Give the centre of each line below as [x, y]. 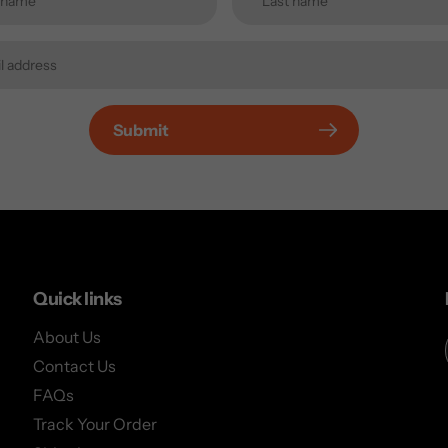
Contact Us [75, 366]
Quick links [77, 298]
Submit [141, 129]
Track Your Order [95, 424]
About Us [67, 337]
